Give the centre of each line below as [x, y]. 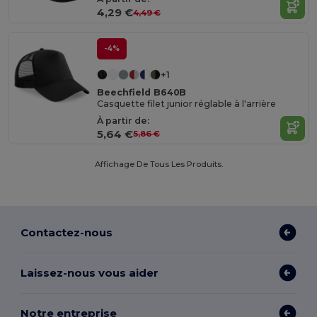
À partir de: [123, 120]
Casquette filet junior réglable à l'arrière [187, 104]
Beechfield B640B [142, 92]
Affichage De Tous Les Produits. [158, 165]
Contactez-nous [67, 232]
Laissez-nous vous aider [90, 272]
